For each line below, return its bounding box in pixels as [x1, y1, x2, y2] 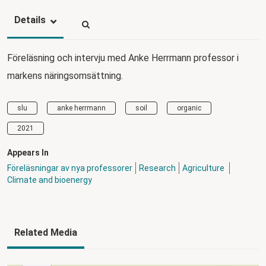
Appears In [7, 147, 49, 157]
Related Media [14, 226, 77, 238]
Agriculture [182, 163, 226, 173]
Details [14, 14, 46, 26]
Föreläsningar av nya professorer [7, 163, 132, 173]
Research [139, 163, 176, 173]
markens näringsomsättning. [7, 69, 123, 81]
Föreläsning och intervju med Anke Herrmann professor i [7, 52, 239, 64]
